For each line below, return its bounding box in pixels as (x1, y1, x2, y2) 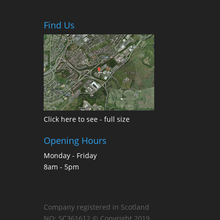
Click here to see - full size (44, 114, 130, 124)
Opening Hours (44, 135, 107, 147)
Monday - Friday (44, 151, 97, 161)
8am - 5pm (44, 162, 80, 172)
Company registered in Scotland (44, 202, 150, 212)
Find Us (44, 19, 75, 31)
